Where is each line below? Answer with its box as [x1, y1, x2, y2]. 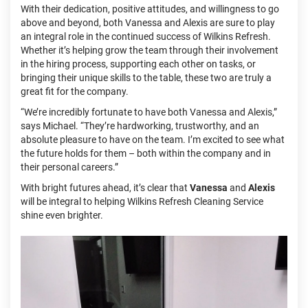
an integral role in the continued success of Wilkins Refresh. [21, 31, 271, 43]
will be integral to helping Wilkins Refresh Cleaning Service [21, 196, 263, 208]
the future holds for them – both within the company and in [21, 148, 271, 159]
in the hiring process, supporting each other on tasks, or [21, 58, 256, 70]
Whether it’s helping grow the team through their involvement [21, 45, 278, 56]
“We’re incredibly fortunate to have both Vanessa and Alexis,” [21, 107, 277, 118]
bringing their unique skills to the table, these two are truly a [21, 72, 272, 84]
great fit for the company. [21, 86, 129, 98]
